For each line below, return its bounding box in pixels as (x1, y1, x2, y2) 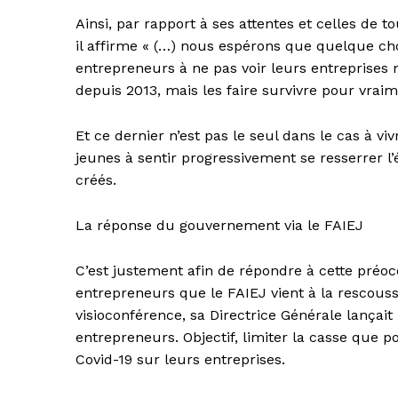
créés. (76, 171, 116, 189)
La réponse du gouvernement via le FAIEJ (76, 217, 363, 235)
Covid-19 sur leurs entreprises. (76, 351, 285, 369)
